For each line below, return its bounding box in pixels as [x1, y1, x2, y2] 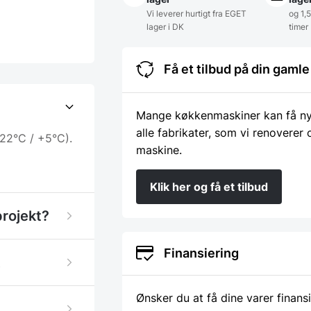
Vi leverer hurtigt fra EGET [146, 8, 246, 19]
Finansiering [164, 245, 239, 260]
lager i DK [146, 21, 184, 32]
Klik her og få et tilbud [150, 179, 268, 194]
